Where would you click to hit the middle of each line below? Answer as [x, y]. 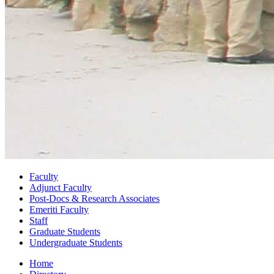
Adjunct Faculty [61, 187]
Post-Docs [50, 198]
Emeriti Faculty [59, 209]
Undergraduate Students [76, 242]
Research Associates [119, 198]
